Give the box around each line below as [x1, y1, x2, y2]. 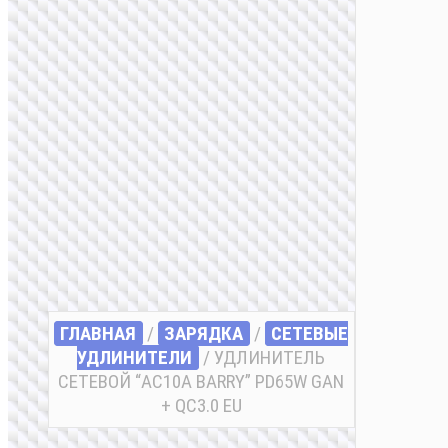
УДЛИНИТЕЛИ [77, 346, 193, 370]
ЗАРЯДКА [164, 322, 244, 346]
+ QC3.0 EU [160, 394, 242, 418]
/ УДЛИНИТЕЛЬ [199, 346, 326, 370]
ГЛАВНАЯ [60, 322, 137, 346]
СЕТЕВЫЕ [271, 322, 349, 346]
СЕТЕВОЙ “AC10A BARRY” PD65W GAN [58, 370, 345, 394]
